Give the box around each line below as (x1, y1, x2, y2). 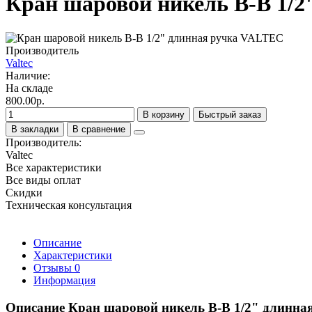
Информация (33, 274, 95, 286)
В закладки (11, 123, 58, 134)
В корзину (143, 109, 185, 120)
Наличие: (6, 69, 50, 81)
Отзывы (33, 261, 75, 274)
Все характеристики (6, 161, 102, 173)
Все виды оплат (6, 173, 81, 186)
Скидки (6, 186, 42, 198)
